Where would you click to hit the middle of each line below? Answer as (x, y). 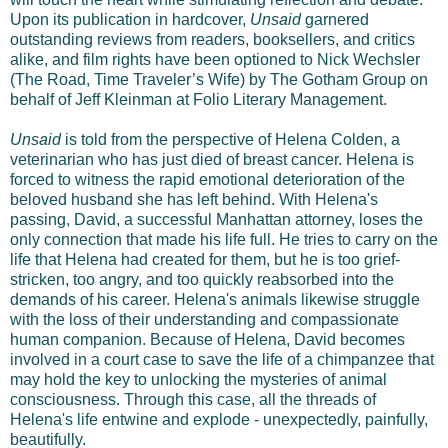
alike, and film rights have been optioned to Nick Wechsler (215, 59)
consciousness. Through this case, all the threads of (193, 399)
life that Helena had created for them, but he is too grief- (205, 259)
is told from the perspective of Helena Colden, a (232, 139)
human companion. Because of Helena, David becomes (207, 339)
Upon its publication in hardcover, (130, 19)
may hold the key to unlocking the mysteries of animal (198, 379)
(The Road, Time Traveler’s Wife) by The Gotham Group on (219, 79)
